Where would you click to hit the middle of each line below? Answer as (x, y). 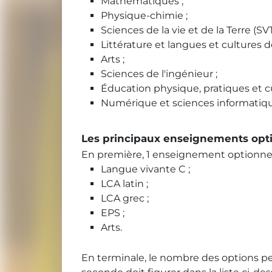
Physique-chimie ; (144, 16)
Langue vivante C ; (145, 169)
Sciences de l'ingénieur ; (159, 74)
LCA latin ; (124, 184)
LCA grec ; (125, 199)
